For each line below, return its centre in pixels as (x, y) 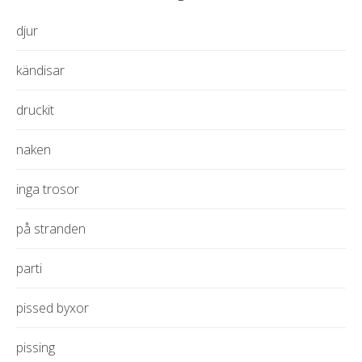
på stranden (51, 229)
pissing (36, 348)
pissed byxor (53, 308)
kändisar (40, 71)
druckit (35, 110)
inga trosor (48, 189)
